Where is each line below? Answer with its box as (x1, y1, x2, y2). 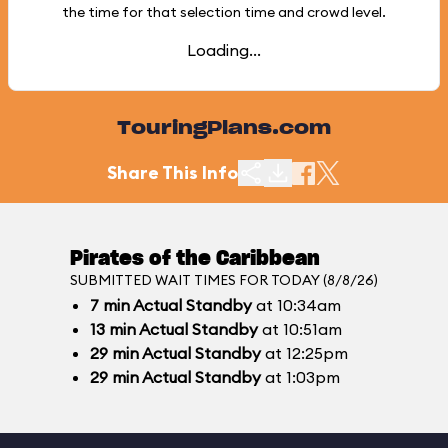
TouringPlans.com (117, 120, 331, 138)
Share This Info (107, 161, 238, 184)
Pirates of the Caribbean (70, 249, 320, 269)
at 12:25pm (261, 343, 348, 363)
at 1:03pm (261, 367, 340, 387)
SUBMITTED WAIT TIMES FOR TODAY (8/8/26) (70, 271, 378, 289)
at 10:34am (252, 295, 341, 315)
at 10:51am (258, 319, 342, 339)
